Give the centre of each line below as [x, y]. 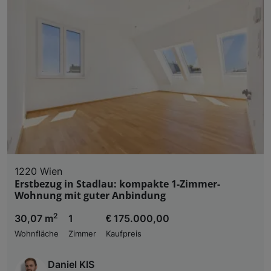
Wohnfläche [37, 233]
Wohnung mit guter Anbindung [90, 195]
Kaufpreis [124, 233]
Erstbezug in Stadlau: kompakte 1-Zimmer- [117, 184]
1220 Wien [38, 171]
